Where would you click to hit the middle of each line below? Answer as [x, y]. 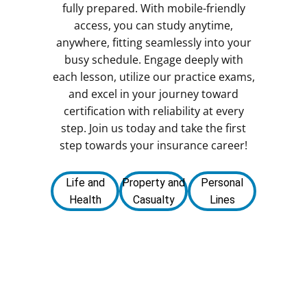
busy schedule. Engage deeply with [153, 59]
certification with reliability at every [153, 111]
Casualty [153, 199]
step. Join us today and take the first [153, 128]
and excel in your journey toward [153, 94]
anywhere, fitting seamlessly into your [153, 42]
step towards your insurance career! [153, 145]
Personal [222, 182]
